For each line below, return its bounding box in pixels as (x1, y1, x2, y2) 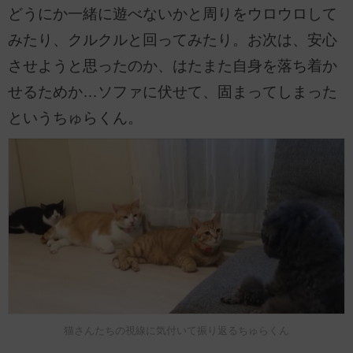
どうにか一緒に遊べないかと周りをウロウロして (8, 6, 337, 23)
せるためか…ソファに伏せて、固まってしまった (8, 84, 337, 101)
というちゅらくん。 (8, 110, 143, 127)
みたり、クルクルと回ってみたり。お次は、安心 (8, 32, 337, 49)
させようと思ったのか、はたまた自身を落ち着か (8, 58, 337, 75)
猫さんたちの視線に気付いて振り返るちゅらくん (64, 325, 289, 337)
